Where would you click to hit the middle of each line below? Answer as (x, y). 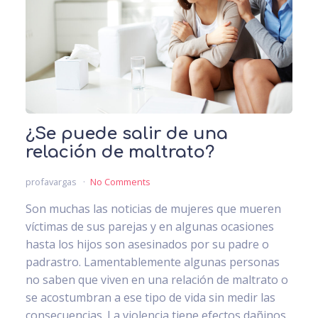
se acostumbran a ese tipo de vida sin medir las (150, 297)
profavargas (52, 181)
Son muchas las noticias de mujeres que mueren (153, 208)
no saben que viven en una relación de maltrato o (157, 279)
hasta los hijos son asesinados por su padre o (147, 244)
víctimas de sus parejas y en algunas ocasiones (150, 226)
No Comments (120, 181)
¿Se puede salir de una (127, 133)
